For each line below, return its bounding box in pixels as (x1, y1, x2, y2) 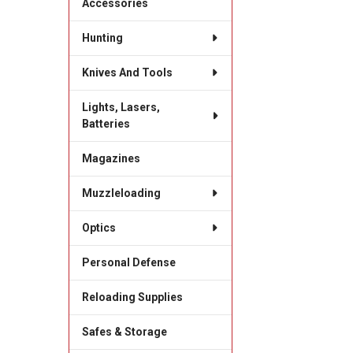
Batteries (81, 117, 130, 130)
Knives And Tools (81, 65, 173, 79)
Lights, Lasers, (81, 100, 160, 113)
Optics (81, 221, 116, 234)
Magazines (81, 151, 140, 165)
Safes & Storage (81, 325, 167, 338)
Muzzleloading (81, 186, 161, 199)
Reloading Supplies (81, 290, 183, 303)
